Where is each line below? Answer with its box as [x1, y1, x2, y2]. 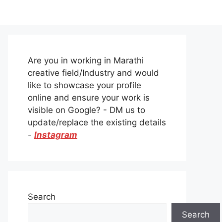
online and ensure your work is [28, 93, 150, 103]
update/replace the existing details [28, 117, 166, 127]
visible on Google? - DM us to [28, 105, 145, 115]
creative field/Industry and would [28, 68, 159, 78]
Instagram [34, 130, 77, 140]
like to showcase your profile [28, 80, 141, 90]
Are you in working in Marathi [28, 55, 144, 65]
